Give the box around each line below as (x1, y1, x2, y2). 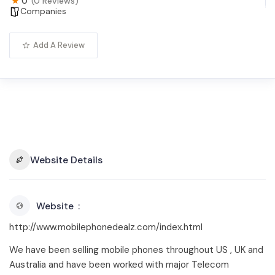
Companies (20, 6, 66, 17)
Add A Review (33, 40, 85, 50)
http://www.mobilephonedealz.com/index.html (9, 221, 203, 233)
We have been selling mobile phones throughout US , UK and (9, 244, 263, 256)
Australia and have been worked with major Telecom (9, 258, 229, 271)
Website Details (30, 153, 103, 166)
